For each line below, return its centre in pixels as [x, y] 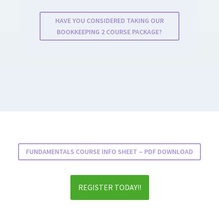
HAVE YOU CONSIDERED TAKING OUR [109, 20]
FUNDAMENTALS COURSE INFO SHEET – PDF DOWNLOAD [109, 151]
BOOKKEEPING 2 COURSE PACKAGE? [109, 32]
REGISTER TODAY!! [109, 187]
